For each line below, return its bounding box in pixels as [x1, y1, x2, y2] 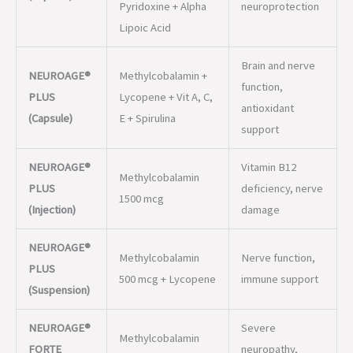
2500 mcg [118, 257, 164, 272]
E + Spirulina [118, 16, 176, 31]
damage [240, 107, 280, 122]
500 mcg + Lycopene [118, 176, 216, 191]
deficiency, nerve [240, 86, 323, 101]
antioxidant [240, 6, 294, 20]
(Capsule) [28, 16, 72, 31]
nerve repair [240, 268, 299, 283]
